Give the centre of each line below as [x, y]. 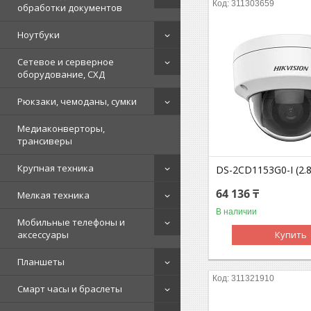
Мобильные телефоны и [71, 222]
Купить [291, 234]
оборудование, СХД [61, 74]
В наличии [237, 211]
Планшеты [41, 261]
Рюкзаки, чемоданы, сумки [77, 101]
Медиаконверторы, [61, 128]
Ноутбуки [39, 34]
